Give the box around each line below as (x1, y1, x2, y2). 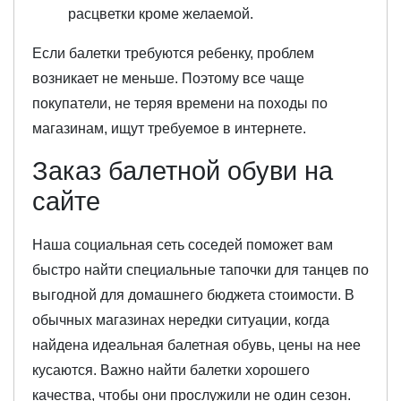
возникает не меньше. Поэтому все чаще (32, 71, 304, 87)
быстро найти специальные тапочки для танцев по (32, 262, 369, 278)
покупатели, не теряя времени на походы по (32, 96, 328, 112)
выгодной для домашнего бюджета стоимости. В (32, 287, 354, 303)
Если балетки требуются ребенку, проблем (32, 46, 314, 62)
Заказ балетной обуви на (32, 157, 333, 186)
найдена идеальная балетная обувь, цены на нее (32, 337, 361, 354)
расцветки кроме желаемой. (68, 6, 253, 22)
